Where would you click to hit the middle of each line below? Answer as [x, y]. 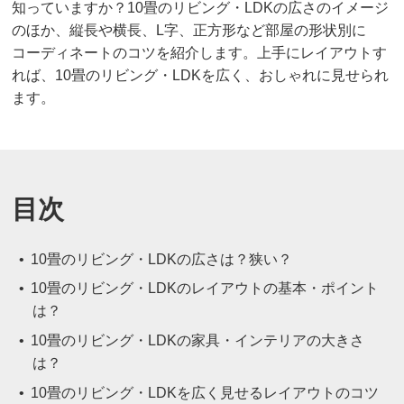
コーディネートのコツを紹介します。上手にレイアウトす [200, 52]
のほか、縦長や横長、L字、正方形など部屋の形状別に [189, 30]
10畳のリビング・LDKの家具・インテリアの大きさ [197, 341]
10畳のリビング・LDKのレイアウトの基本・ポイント [204, 289]
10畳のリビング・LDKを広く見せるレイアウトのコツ [204, 392]
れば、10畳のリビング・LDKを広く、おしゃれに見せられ [201, 75]
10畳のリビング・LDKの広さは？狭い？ [161, 259]
